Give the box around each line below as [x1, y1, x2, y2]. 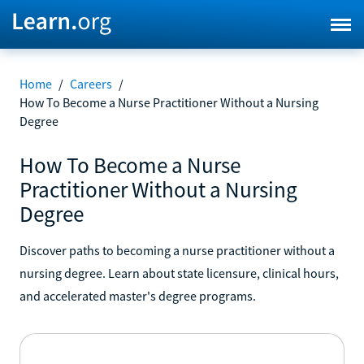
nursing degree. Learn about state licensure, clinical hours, [19, 264, 339, 281]
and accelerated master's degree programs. [19, 287, 256, 304]
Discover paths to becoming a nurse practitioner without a [19, 241, 335, 258]
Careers [70, 76, 112, 92]
